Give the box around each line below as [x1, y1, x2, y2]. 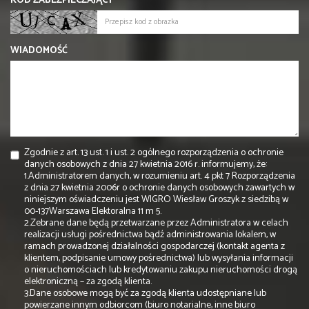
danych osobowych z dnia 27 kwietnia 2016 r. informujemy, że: [24, 157, 267, 173]
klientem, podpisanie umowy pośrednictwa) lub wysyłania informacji [24, 250, 293, 267]
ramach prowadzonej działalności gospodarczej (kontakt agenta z [24, 239, 285, 255]
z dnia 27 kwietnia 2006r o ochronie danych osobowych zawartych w [24, 180, 295, 197]
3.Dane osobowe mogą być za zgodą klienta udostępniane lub [24, 286, 266, 302]
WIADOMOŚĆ [10, 43, 68, 59]
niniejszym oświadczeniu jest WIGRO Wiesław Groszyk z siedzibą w [24, 192, 288, 208]
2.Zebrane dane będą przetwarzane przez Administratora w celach [24, 215, 288, 232]
